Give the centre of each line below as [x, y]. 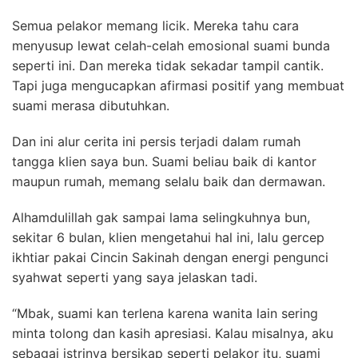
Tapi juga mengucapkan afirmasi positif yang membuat [178, 86]
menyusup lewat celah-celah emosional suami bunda [171, 46]
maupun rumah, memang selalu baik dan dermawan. [169, 181]
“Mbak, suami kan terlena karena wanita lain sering [165, 313]
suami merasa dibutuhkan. [91, 105]
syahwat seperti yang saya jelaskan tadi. [135, 277]
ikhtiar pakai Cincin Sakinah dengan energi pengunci [170, 257]
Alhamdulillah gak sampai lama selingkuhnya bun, [161, 217]
